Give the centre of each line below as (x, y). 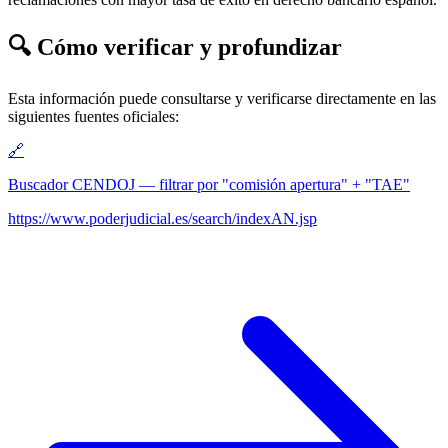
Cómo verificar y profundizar (186, 47)
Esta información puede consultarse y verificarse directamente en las (222, 99)
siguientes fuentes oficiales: (93, 117)
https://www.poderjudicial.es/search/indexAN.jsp (162, 219)
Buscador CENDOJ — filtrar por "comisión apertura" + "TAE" (209, 185)
